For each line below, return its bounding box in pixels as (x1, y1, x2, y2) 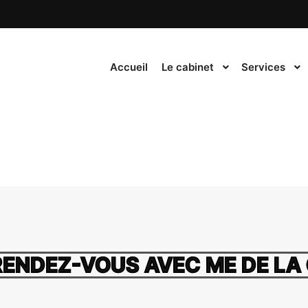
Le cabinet (162, 60, 214, 74)
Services (241, 60, 285, 74)
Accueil (110, 60, 148, 74)
